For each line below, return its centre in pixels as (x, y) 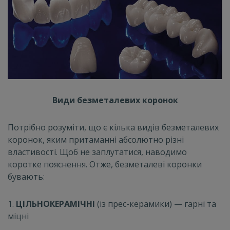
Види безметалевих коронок (115, 100)
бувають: (26, 176)
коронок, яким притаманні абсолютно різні (96, 139)
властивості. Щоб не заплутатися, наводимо (97, 152)
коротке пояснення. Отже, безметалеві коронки (105, 164)
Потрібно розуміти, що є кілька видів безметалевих (113, 127)
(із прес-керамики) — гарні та (156, 204)
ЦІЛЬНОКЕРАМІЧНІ (55, 204)
